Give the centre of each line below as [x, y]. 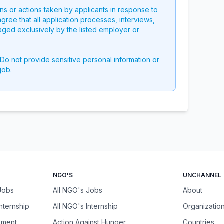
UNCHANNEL [202, 175]
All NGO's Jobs [77, 190]
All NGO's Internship [85, 206]
